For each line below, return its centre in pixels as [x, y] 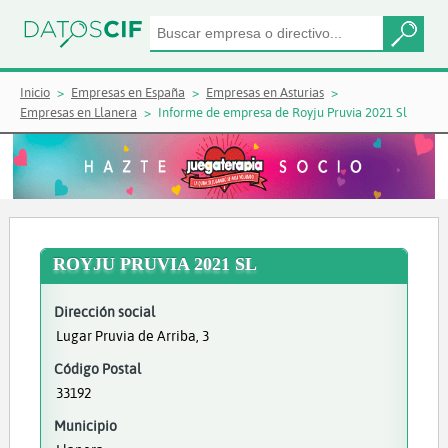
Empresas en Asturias [265, 92]
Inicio [35, 92]
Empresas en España [128, 92]
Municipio [85, 425]
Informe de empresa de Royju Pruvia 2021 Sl [282, 112]
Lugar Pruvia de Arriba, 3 [132, 335]
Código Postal [97, 368]
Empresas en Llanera [78, 112]
